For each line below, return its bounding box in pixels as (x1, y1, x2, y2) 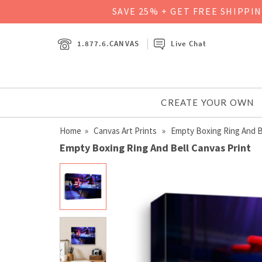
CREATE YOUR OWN (161, 96, 254, 108)
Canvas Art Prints (94, 125, 158, 136)
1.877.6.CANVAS (77, 38, 139, 49)
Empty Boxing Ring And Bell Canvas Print (60, 140, 251, 154)
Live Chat (170, 38, 207, 49)
